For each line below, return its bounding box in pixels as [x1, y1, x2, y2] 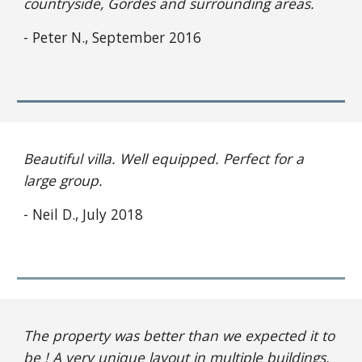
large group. [23, 170, 103, 190]
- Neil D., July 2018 [23, 204, 144, 224]
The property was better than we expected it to [23, 326, 335, 345]
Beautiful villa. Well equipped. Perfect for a [23, 149, 305, 168]
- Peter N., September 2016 [23, 27, 202, 47]
